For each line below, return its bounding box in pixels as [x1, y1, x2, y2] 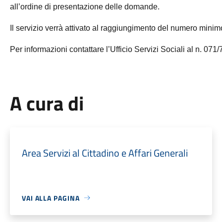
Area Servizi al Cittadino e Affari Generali [21, 145, 188, 161]
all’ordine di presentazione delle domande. [9, 2, 160, 11]
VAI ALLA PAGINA [21, 192, 80, 203]
